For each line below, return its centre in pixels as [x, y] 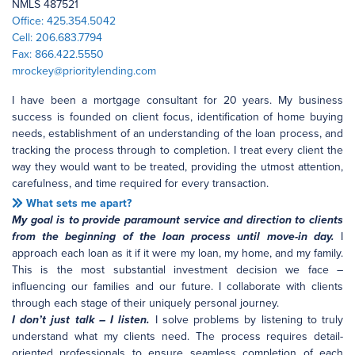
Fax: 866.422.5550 [58, 54]
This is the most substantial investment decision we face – [177, 270]
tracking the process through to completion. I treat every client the [177, 150]
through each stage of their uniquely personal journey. [145, 303]
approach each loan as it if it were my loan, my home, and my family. [177, 253]
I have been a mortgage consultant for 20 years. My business [177, 100]
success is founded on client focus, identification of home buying [177, 117]
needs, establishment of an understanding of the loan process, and [177, 134]
